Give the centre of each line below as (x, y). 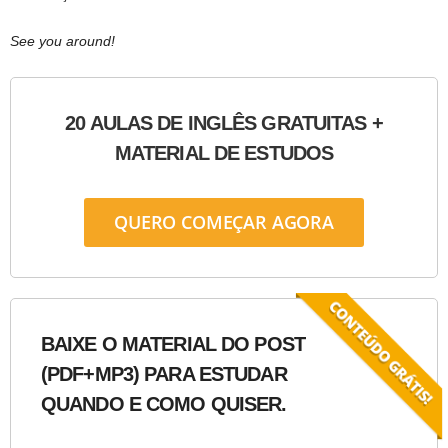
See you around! (62, 41)
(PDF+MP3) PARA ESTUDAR (164, 374)
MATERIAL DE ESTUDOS (224, 153)
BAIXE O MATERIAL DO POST (173, 344)
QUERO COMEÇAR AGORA (224, 222)
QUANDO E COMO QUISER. (164, 404)
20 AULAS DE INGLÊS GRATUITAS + (224, 123)
